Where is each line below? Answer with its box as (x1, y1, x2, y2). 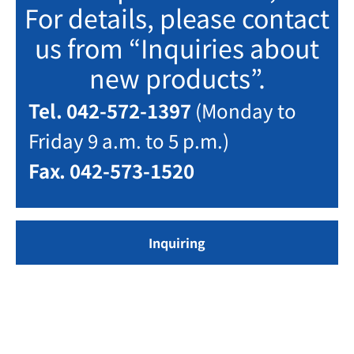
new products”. (88, 59, 265, 96)
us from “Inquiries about (35, 29, 319, 66)
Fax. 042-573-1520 (28, 156, 194, 185)
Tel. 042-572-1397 (28, 96, 195, 125)
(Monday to (195, 96, 296, 125)
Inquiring (149, 233, 205, 253)
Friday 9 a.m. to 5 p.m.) (28, 126, 229, 155)
